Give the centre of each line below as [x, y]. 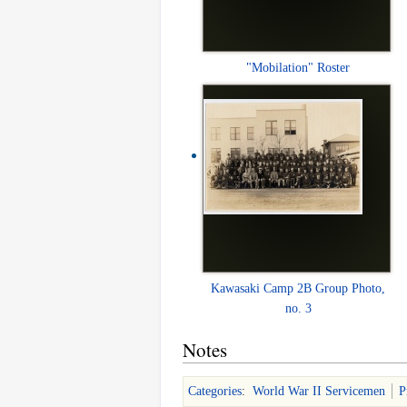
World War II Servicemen [318, 391]
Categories [215, 391]
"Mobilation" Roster [298, 67]
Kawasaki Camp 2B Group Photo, [298, 288]
